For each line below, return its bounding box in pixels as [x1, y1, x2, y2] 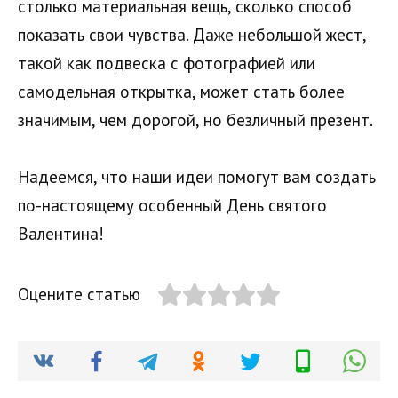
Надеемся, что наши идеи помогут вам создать [18, 165, 376, 187]
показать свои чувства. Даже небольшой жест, [18, 23, 366, 45]
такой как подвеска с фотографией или [18, 52, 315, 74]
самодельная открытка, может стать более [18, 80, 345, 102]
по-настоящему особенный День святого [18, 194, 327, 216]
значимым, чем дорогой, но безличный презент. [18, 108, 373, 131]
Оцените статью [18, 283, 140, 305]
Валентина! [18, 222, 104, 244]
